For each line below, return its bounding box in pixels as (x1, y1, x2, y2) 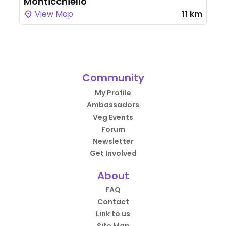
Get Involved (89, 148, 137, 158)
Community (82, 71, 144, 85)
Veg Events (93, 112, 133, 122)
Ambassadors (87, 100, 139, 110)
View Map (33, 8, 73, 20)
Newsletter (92, 136, 134, 146)
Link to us (96, 209, 130, 219)
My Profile (95, 88, 131, 98)
